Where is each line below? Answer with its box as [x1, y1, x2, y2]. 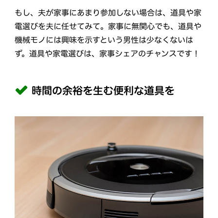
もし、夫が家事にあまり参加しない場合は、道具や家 [15, 9, 202, 17]
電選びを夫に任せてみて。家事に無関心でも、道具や [15, 22, 202, 31]
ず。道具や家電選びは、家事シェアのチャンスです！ [14, 50, 200, 58]
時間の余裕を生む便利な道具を [31, 86, 175, 96]
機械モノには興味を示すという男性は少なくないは [14, 36, 193, 44]
